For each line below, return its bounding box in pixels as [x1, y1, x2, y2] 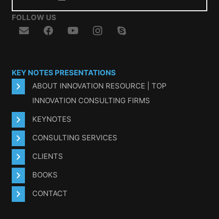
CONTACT [32, 188, 67, 198]
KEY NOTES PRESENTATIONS [12, 67, 116, 77]
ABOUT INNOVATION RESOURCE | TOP [32, 81, 167, 90]
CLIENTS [32, 151, 63, 161]
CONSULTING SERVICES [32, 132, 117, 142]
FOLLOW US [12, 12, 56, 22]
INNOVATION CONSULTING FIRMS [32, 95, 150, 105]
